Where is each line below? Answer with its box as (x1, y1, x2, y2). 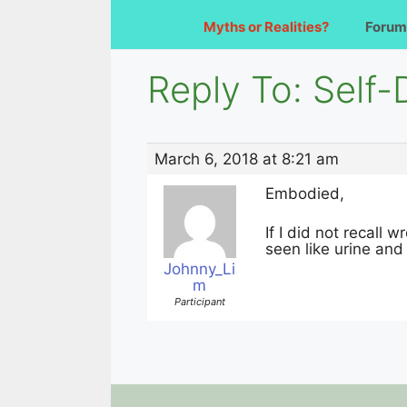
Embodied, (265, 184, 344, 203)
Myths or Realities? (203, 17, 329, 35)
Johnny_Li (164, 259, 235, 278)
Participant (174, 294, 225, 308)
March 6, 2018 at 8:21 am (154, 149, 339, 168)
